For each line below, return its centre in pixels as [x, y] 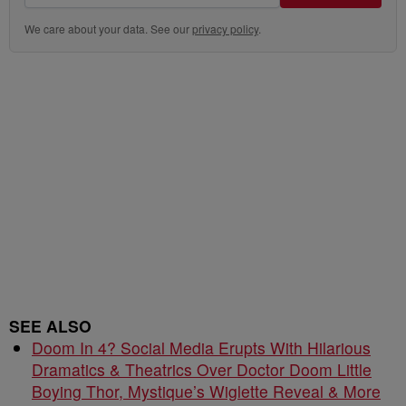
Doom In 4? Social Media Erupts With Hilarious [201, 348]
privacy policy [225, 29]
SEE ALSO [50, 326]
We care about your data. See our [108, 29]
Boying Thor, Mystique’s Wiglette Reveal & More [206, 391]
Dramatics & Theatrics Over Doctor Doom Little [202, 369]
